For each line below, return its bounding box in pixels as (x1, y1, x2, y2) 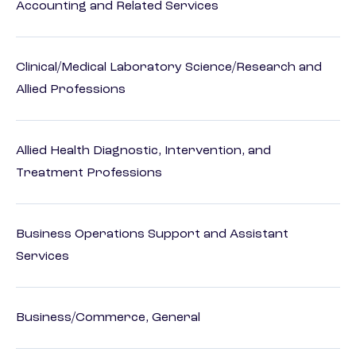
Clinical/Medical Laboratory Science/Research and (16, 61, 322, 75)
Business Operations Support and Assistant (16, 228, 288, 242)
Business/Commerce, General (16, 311, 200, 325)
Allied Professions (16, 83, 126, 97)
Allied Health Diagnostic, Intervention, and (16, 145, 271, 158)
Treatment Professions (16, 167, 162, 180)
